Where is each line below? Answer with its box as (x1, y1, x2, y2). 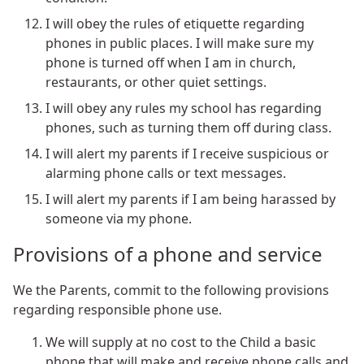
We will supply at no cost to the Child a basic (45, 332, 316, 351)
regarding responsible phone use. (13, 300, 222, 318)
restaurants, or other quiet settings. (45, 73, 266, 92)
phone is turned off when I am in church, (45, 54, 296, 72)
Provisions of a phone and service (13, 240, 323, 267)
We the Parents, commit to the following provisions (13, 280, 329, 299)
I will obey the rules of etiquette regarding (45, 15, 305, 33)
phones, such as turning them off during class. (45, 119, 331, 137)
